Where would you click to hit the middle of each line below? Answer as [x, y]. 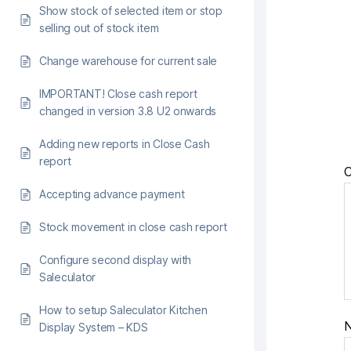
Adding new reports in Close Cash [125, 144]
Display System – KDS [94, 327]
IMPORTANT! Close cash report [118, 94]
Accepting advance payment [112, 194]
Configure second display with [116, 260]
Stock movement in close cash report [133, 227]
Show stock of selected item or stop [131, 11]
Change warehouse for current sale [128, 61]
